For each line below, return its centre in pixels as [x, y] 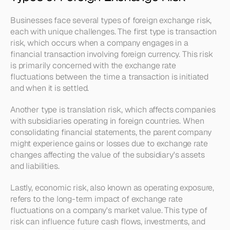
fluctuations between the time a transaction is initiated [110, 77]
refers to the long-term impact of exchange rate [97, 199]
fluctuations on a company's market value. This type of [109, 210]
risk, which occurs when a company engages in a [99, 43]
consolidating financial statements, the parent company [111, 132]
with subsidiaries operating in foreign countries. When [107, 121]
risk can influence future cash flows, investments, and [108, 222]
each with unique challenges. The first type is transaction [113, 32]
